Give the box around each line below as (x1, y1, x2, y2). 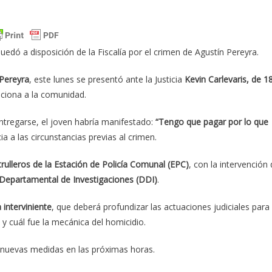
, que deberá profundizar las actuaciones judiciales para (52, 201, 270, 213)
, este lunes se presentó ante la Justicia (29, 73, 185, 86)
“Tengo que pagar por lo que (155, 116, 268, 128)
